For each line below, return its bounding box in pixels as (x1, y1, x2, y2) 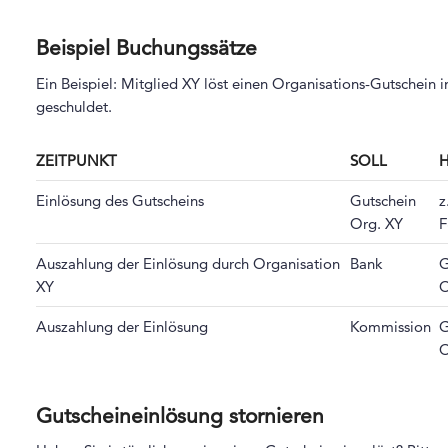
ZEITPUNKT (35, 150, 117, 170)
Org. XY (349, 213, 403, 233)
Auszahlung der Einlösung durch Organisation (35, 253, 340, 273)
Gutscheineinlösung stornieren (35, 402, 324, 428)
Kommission (349, 316, 431, 336)
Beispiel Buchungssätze (35, 35, 257, 61)
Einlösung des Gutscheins (35, 190, 204, 210)
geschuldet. (35, 97, 112, 117)
